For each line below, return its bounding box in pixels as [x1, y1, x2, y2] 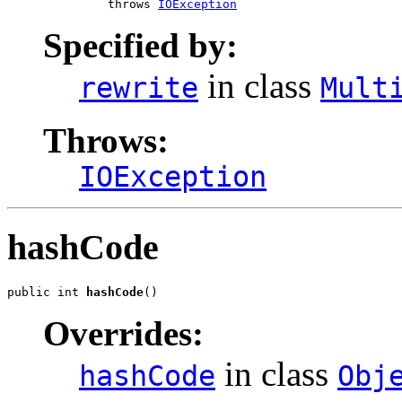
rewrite [79, 72, 198, 105]
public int [7, 284, 86, 299]
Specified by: [43, 26, 238, 66]
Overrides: [43, 313, 204, 353]
